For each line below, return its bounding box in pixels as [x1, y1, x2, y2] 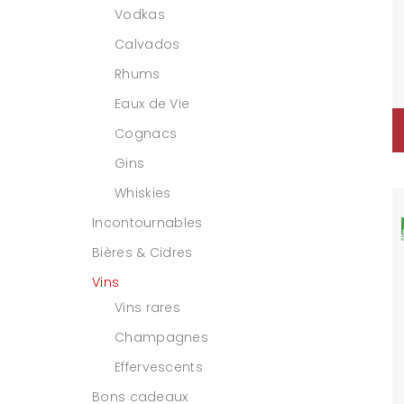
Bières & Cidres [92, 243, 193, 262]
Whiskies [115, 184, 171, 202]
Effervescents [115, 358, 203, 376]
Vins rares [115, 298, 180, 317]
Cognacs [115, 124, 178, 142]
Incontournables [92, 214, 203, 232]
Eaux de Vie [115, 95, 190, 113]
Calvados [115, 35, 180, 53]
